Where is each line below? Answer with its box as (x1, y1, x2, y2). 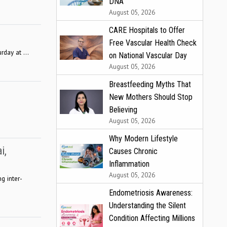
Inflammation (109, 159, 149, 169)
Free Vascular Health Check (109, 37, 197, 48)
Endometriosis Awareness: (109, 187, 193, 198)
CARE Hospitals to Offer (109, 25, 185, 35)
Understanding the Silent (109, 200, 186, 210)
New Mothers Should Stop (109, 92, 193, 102)
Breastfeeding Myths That (109, 79, 191, 89)
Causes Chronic (109, 146, 158, 156)
